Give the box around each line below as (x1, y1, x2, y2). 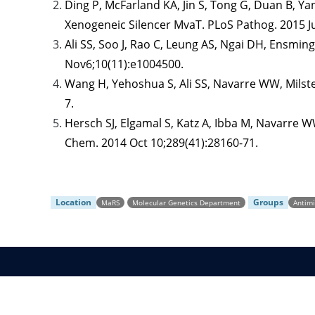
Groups (253, 196, 283, 208)
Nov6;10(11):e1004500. (65, 56, 184, 72)
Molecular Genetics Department (132, 198, 240, 207)
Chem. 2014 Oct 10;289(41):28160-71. (65, 135, 258, 150)
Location (56, 196, 91, 208)
